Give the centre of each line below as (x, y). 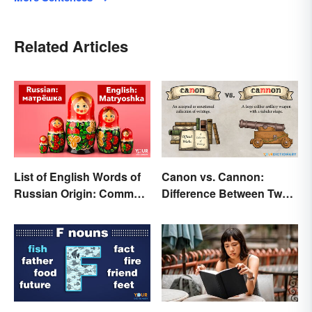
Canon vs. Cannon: (213, 177)
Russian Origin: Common (81, 194)
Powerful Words (204, 210)
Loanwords (44, 210)
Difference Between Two (225, 194)
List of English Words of (77, 177)
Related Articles (71, 46)
